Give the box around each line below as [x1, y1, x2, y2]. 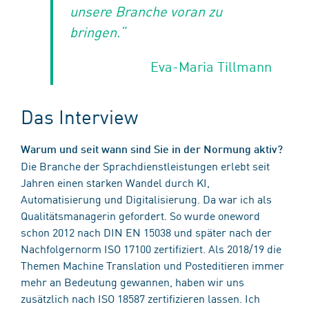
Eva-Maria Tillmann [150, 56, 272, 75]
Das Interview [21, 102, 139, 130]
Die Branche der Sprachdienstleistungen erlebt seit [21, 157, 270, 173]
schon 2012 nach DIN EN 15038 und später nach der [21, 223, 272, 239]
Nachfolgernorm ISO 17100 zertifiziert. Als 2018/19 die [21, 240, 281, 256]
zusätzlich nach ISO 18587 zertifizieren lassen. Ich [21, 290, 260, 306]
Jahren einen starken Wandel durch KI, [21, 174, 210, 190]
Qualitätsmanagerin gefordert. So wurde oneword [21, 207, 260, 223]
